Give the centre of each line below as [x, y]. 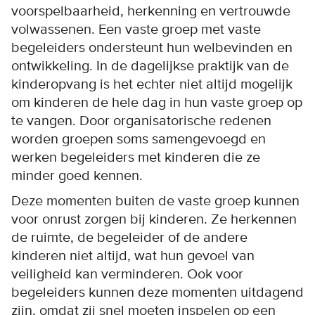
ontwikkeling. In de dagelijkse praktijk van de [150, 66]
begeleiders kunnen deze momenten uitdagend [157, 292]
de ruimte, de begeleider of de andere [129, 237]
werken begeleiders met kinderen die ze [136, 157]
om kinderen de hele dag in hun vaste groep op [157, 102]
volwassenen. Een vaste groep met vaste [136, 29]
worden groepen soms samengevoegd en [139, 139]
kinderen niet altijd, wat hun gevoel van [133, 256]
